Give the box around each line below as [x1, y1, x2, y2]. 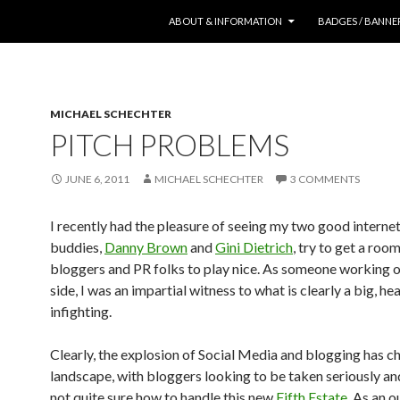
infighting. [50, 303, 112, 320]
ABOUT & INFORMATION [169, 15, 282, 27]
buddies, [50, 238, 104, 255]
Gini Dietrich [215, 238, 293, 255]
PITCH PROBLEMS [50, 127, 289, 162]
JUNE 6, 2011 [65, 172, 129, 186]
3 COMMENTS [290, 172, 360, 186]
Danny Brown [104, 238, 187, 255]
